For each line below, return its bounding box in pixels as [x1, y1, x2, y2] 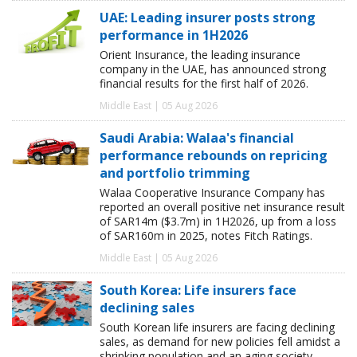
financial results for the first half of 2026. [100, 75, 308, 91]
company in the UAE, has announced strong [100, 61, 326, 76]
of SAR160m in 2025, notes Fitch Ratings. [100, 227, 312, 243]
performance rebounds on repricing [100, 146, 328, 164]
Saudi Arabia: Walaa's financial [100, 128, 294, 147]
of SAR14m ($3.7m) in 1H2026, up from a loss [100, 213, 336, 229]
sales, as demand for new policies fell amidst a [100, 333, 340, 349]
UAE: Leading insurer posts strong [100, 8, 316, 26]
